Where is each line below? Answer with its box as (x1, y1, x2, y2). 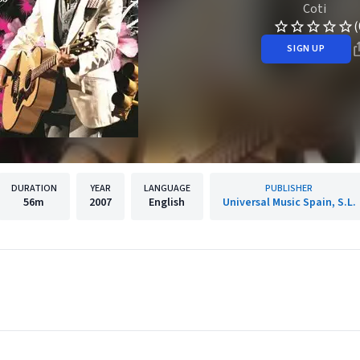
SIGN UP (287, 41, 325, 55)
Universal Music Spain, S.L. (222, 194, 356, 211)
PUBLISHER (265, 182, 313, 195)
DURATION (10, 182, 57, 195)
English (149, 194, 185, 211)
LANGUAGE (143, 182, 190, 195)
